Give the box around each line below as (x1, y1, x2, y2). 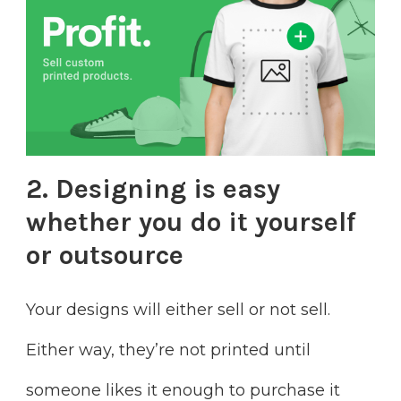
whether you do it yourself (26, 206, 356, 239)
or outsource (26, 239, 183, 272)
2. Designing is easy (26, 173, 280, 206)
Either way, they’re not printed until (26, 339, 311, 360)
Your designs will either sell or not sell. (26, 299, 330, 320)
